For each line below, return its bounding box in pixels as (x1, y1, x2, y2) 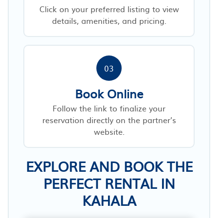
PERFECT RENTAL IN (43, 172, 175, 193)
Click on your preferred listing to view (39, 2, 179, 15)
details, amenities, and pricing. (52, 14, 166, 26)
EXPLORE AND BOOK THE (25, 155, 193, 176)
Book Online (74, 84, 144, 102)
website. (93, 125, 125, 137)
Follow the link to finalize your (53, 102, 165, 114)
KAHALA (82, 189, 136, 210)
